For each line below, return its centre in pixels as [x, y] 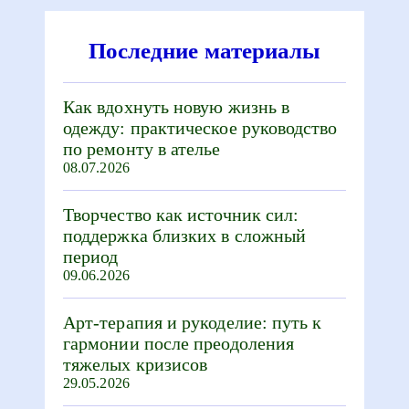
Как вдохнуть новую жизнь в [177, 107]
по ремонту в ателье [142, 149]
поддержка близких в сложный [185, 236]
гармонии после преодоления [179, 343]
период [91, 257]
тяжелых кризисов [136, 364]
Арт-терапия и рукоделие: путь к [193, 322]
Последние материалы [204, 51]
